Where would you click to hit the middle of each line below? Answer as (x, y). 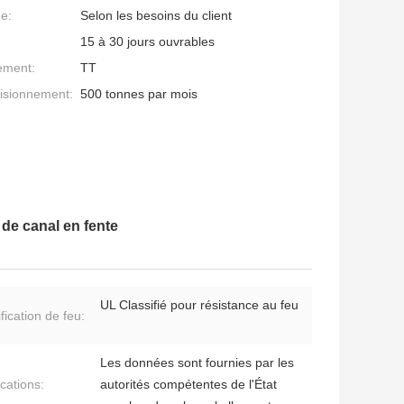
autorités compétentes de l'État (188, 385)
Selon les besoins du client (156, 16)
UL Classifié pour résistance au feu (199, 305)
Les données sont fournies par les (197, 363)
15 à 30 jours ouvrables (147, 42)
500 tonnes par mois (139, 94)
